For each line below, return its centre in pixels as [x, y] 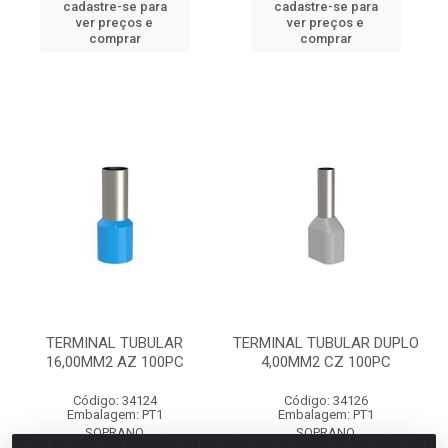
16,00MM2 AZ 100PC [114, 362]
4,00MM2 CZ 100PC [325, 362]
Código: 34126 [325, 400]
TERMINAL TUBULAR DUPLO [325, 343]
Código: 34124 [114, 400]
